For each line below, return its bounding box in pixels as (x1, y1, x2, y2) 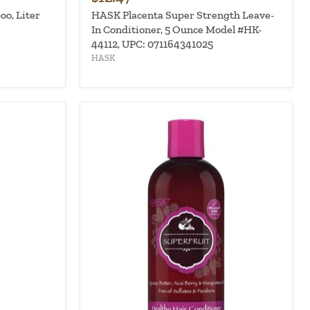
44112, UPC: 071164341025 (91, 37, 213, 51)
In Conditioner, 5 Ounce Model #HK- (91, 22, 262, 36)
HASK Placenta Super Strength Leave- (91, 8, 274, 21)
